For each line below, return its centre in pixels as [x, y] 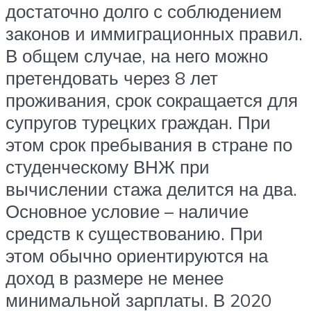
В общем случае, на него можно [137, 56]
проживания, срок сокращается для [152, 100]
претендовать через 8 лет [112, 78]
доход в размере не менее [115, 278]
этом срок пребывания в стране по [149, 145]
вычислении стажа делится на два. [151, 189]
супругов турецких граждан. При [138, 123]
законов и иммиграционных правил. [154, 34]
